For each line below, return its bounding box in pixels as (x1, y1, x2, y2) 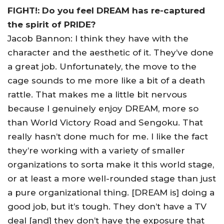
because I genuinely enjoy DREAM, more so (7, 103, 198, 113)
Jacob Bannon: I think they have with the (7, 33, 188, 43)
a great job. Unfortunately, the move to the (7, 61, 196, 71)
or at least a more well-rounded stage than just (7, 173, 216, 183)
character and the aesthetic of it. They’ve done (7, 47, 213, 57)
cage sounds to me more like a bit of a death (7, 75, 205, 85)
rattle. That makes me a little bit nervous (7, 89, 187, 99)
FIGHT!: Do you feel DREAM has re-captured (7, 5, 205, 15)
